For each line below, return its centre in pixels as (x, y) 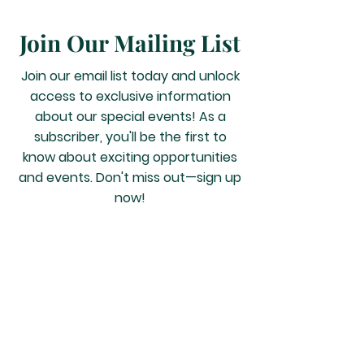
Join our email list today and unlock (130, 76)
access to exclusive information (130, 96)
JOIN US (130, 241)
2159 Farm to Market (130, 305)
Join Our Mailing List (130, 43)
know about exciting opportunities (130, 157)
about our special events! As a (130, 117)
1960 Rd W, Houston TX (130, 335)
